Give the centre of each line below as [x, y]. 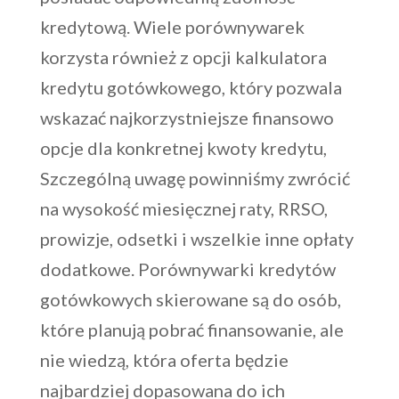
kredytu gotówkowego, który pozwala [191, 88]
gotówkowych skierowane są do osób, [190, 300]
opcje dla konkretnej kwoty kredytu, [183, 148]
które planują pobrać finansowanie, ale [191, 330]
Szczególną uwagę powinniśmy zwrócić [195, 179]
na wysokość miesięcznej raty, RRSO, [183, 209]
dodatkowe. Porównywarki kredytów [187, 269]
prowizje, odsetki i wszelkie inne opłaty [196, 239]
